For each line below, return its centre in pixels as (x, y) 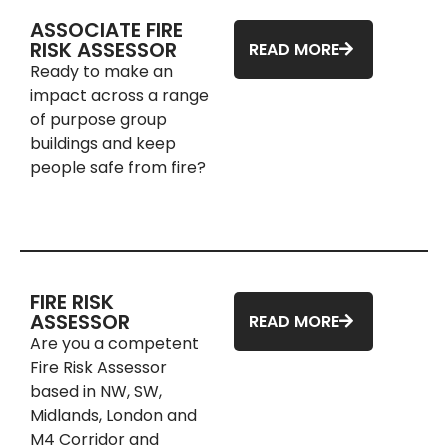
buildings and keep (103, 143)
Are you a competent (114, 343)
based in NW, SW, (96, 391)
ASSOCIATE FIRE (106, 29)
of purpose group (98, 119)
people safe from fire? (118, 167)
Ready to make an (101, 71)
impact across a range (119, 95)
